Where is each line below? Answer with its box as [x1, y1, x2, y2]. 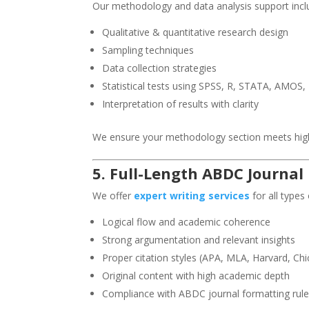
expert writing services [134, 189, 250, 203]
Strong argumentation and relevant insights [102, 233, 296, 247]
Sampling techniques [102, 43, 195, 57]
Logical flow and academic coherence [102, 215, 271, 229]
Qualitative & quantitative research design [102, 26, 289, 39]
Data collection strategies [102, 61, 217, 75]
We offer [92, 189, 134, 203]
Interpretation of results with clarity [102, 97, 259, 111]
